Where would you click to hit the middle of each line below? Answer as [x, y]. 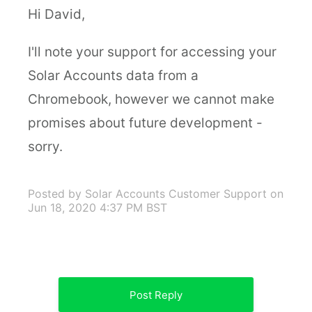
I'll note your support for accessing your [152, 52]
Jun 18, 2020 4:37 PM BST [97, 208]
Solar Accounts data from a [113, 76]
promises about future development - [145, 123]
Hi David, [56, 14]
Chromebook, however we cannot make [151, 99]
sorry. [45, 147]
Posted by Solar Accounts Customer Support [147, 194]
